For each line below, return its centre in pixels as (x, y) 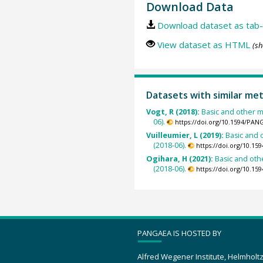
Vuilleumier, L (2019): (186, 136)
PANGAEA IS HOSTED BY (179, 233)
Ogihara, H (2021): (180, 159)
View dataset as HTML (203, 44)
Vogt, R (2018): (173, 112)
